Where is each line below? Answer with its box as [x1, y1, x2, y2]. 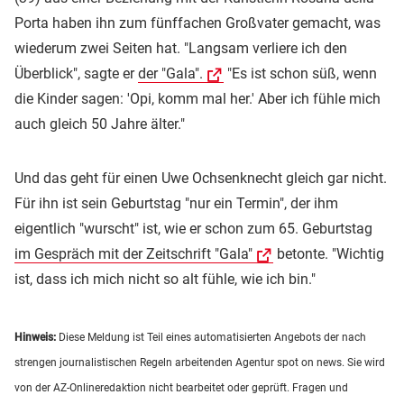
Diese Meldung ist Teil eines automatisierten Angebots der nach [56, 331, 366, 344]
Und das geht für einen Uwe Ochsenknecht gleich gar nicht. [14, 170, 387, 188]
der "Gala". [138, 65, 203, 83]
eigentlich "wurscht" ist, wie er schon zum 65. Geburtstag [14, 220, 372, 238]
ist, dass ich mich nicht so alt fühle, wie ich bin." [14, 271, 316, 289]
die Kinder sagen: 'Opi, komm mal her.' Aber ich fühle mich [14, 90, 381, 108]
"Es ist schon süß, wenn [224, 65, 377, 83]
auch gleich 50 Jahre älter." [14, 115, 185, 133]
